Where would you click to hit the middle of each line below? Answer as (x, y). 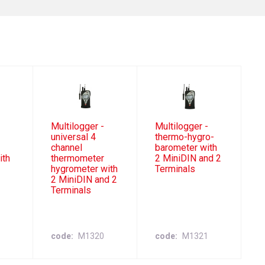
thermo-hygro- (184, 137)
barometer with (186, 148)
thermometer (77, 159)
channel (66, 148)
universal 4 (73, 137)
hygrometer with (84, 169)
